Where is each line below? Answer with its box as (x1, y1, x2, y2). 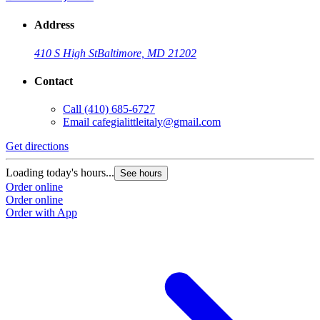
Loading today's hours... (6, 166, 114, 179)
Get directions (6, 140, 69, 153)
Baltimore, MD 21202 (97, 46, 196, 59)
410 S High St (34, 46, 97, 59)
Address (34, 19, 74, 31)
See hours (120, 168, 162, 179)
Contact (34, 74, 73, 87)
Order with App (6, 206, 77, 219)
